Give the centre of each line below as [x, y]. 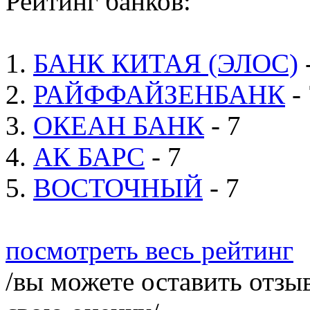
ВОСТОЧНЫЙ [118, 188]
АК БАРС [89, 157]
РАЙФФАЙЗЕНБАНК [159, 95]
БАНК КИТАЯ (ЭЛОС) [166, 64]
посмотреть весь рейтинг [149, 250]
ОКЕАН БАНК [119, 126]
